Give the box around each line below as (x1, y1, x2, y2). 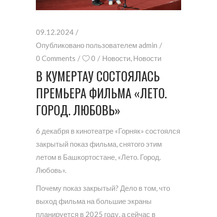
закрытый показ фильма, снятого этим (36, 139, 162, 148)
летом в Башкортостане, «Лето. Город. (36, 152, 161, 161)
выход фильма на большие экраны (36, 196, 152, 205)
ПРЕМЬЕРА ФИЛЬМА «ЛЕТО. (36, 83, 167, 102)
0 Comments (36, 53, 76, 62)
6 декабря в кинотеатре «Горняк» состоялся (36, 126, 180, 135)
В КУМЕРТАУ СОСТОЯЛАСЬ (36, 66, 160, 85)
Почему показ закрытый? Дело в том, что (36, 183, 170, 192)
